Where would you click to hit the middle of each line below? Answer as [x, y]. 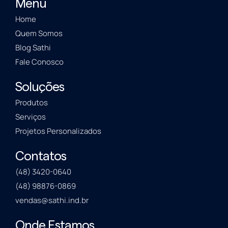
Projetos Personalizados [58, 131]
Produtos [32, 103]
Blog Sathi [33, 48]
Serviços [31, 117]
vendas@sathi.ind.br [52, 201]
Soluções [40, 88]
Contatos [41, 157]
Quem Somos [39, 34]
